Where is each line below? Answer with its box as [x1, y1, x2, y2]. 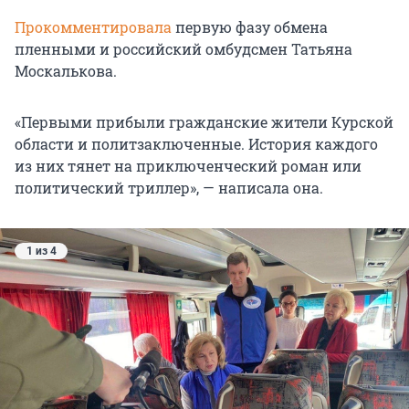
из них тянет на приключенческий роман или [15, 156, 362, 176]
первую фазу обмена [172, 17, 328, 37]
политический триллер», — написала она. [15, 178, 323, 198]
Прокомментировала [15, 17, 172, 37]
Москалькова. [15, 61, 117, 81]
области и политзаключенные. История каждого [15, 134, 378, 154]
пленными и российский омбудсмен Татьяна [15, 39, 352, 59]
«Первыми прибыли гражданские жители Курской [15, 112, 393, 132]
